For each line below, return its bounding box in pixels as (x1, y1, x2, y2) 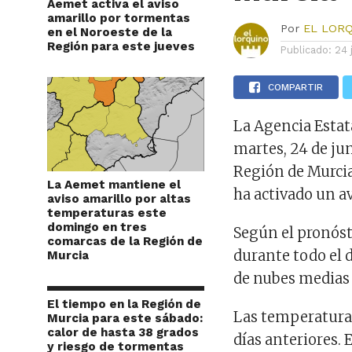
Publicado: (280, 43, 332, 56)
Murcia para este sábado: (47, 310, 203, 325)
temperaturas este (47, 205, 167, 220)
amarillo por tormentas (47, 10, 190, 25)
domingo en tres (47, 219, 147, 234)
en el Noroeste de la (47, 24, 172, 39)
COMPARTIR (268, 81, 324, 93)
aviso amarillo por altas (47, 191, 191, 206)
